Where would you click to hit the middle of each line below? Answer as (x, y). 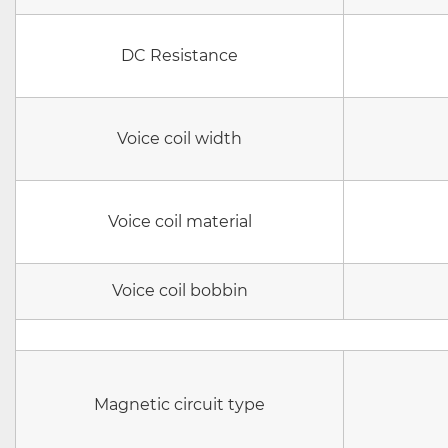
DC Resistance (179, 55)
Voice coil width (179, 138)
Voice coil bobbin (179, 290)
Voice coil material (179, 221)
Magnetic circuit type (179, 404)
